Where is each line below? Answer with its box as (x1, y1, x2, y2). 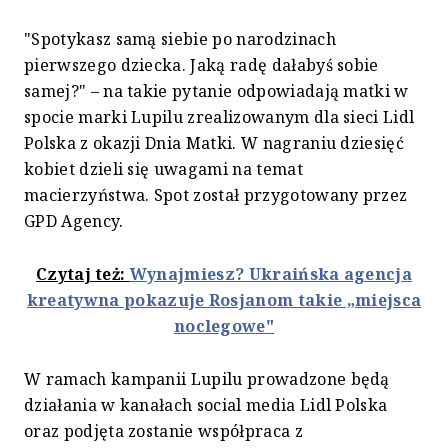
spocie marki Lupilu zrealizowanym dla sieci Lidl (24, 106, 415, 129)
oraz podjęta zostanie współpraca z (24, 420, 303, 443)
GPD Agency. (24, 210, 124, 233)
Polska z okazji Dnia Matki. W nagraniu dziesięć (24, 132, 405, 155)
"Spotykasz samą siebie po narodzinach (24, 28, 336, 51)
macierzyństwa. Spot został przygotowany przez (24, 184, 408, 207)
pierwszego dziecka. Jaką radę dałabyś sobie (24, 54, 379, 77)
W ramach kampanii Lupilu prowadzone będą (24, 368, 390, 391)
